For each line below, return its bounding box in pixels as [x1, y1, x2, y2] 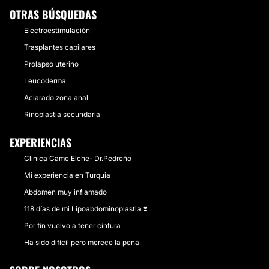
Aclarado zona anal [24, 93, 88, 102]
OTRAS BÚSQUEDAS [10, 7, 97, 22]
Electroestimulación [24, 26, 90, 35]
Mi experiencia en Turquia [24, 171, 110, 180]
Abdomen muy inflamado [24, 187, 107, 196]
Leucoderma [24, 76, 66, 85]
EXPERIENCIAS [10, 134, 71, 150]
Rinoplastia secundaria [24, 110, 100, 119]
